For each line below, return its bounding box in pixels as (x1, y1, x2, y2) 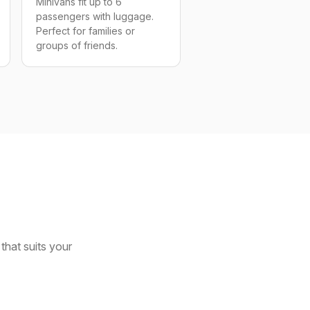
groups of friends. (35, 39, 118, 51)
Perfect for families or (35, 25, 135, 37)
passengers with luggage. (35, 10, 154, 22)
